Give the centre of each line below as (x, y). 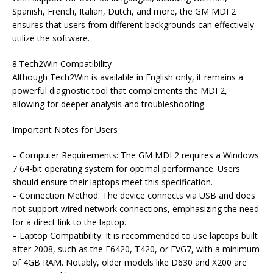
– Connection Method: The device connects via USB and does (134, 195)
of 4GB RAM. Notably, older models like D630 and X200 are (129, 262)
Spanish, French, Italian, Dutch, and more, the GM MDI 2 (124, 11)
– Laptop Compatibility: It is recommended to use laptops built (135, 236)
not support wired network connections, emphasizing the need (136, 209)
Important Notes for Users (65, 129)
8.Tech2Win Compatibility (62, 64)
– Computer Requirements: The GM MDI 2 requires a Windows (136, 155)
